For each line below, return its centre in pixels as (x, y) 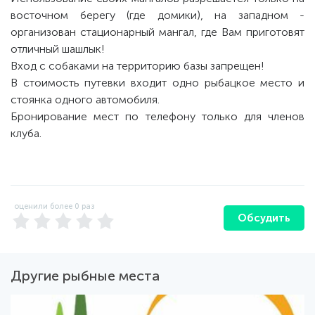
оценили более (44, 206)
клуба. (26, 133)
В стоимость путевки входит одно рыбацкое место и (157, 83)
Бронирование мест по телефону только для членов (157, 116)
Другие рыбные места (85, 276)
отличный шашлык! (58, 49)
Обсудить (264, 218)
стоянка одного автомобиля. (85, 99)
